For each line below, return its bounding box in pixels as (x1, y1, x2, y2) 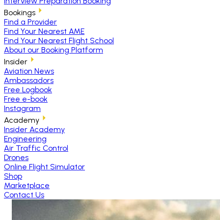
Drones (4, 153, 28, 162)
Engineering (4, 134, 47, 143)
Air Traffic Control (4, 143, 68, 153)
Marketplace (4, 181, 50, 190)
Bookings (4, 8, 35, 17)
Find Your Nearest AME (4, 27, 84, 36)
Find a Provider (4, 17, 57, 27)
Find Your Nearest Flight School (4, 36, 114, 45)
